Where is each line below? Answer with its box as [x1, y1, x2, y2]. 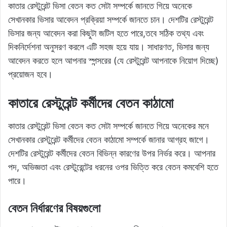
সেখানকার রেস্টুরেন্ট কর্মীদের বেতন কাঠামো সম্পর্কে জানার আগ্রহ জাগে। [8, 134, 209, 145]
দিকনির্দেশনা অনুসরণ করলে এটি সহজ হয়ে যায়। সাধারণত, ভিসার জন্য [8, 41, 209, 52]
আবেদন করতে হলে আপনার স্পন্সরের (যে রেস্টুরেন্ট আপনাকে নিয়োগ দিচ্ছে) [8, 55, 219, 66]
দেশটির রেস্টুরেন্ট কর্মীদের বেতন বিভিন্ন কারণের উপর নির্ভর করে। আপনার [8, 148, 215, 159]
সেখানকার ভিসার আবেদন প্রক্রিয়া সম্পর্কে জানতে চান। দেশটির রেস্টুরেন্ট [8, 14, 213, 25]
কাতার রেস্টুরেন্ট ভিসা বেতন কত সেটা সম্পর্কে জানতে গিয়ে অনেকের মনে [8, 121, 209, 132]
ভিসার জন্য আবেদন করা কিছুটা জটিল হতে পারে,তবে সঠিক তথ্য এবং [8, 27, 204, 39]
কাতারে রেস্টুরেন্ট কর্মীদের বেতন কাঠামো [8, 94, 173, 111]
